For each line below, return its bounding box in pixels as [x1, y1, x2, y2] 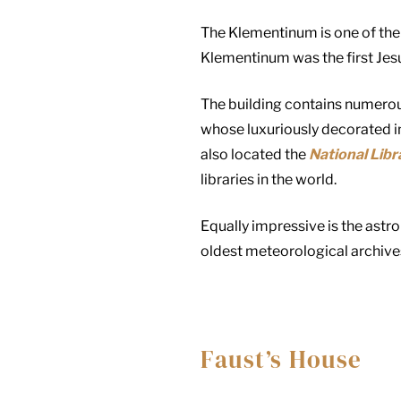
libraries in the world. [200, 170, 337, 188]
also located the [200, 145, 309, 163]
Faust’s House [200, 342, 363, 376]
